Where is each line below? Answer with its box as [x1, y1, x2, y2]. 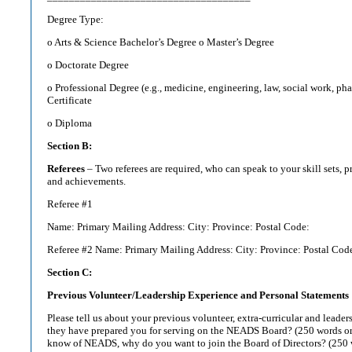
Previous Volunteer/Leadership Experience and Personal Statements [47, 289, 349, 301]
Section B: [47, 140, 92, 152]
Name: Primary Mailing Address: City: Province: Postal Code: [47, 221, 310, 233]
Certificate [47, 94, 92, 106]
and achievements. [47, 175, 126, 187]
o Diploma [47, 117, 92, 129]
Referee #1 [47, 198, 93, 210]
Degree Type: [47, 13, 104, 25]
